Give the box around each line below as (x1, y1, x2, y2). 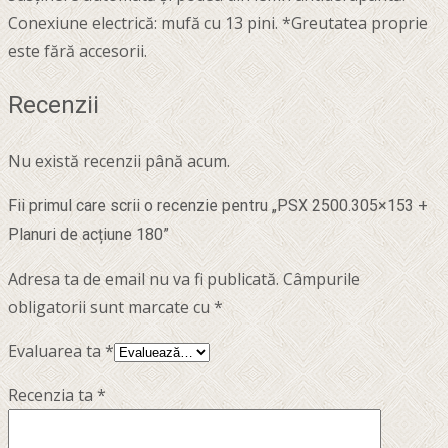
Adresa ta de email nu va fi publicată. (8, 268, 279, 291)
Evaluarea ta (8, 340, 105, 363)
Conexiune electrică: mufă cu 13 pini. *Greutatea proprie (8, 11, 428, 34)
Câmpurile (283, 268, 360, 291)
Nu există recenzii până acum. (8, 150, 230, 173)
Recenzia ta (8, 384, 97, 407)
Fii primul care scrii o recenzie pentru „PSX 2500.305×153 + (8, 196, 428, 216)
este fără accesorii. (8, 39, 147, 62)
